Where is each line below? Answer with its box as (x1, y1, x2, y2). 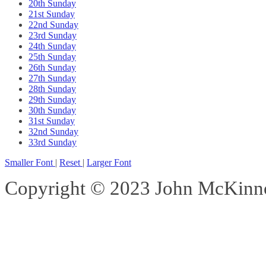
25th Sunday (28, 52, 76, 62)
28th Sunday (28, 84, 76, 94)
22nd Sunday (28, 20, 78, 30)
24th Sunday (28, 41, 76, 52)
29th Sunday (28, 94, 76, 105)
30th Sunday (28, 105, 76, 116)
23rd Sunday (28, 30, 77, 41)
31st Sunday (28, 116, 75, 126)
